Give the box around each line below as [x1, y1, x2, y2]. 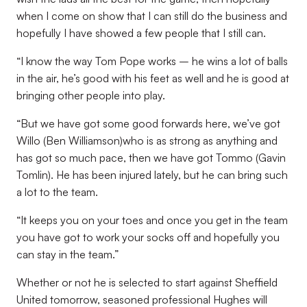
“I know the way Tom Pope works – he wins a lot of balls [16, 54, 288, 68]
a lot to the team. [16, 185, 98, 199]
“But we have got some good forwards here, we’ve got [16, 116, 280, 130]
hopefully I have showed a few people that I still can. [16, 26, 266, 40]
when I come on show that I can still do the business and [16, 9, 287, 23]
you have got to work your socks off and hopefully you [16, 230, 280, 244]
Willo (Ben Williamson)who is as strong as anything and [16, 134, 278, 147]
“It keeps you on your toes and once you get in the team [16, 213, 288, 227]
